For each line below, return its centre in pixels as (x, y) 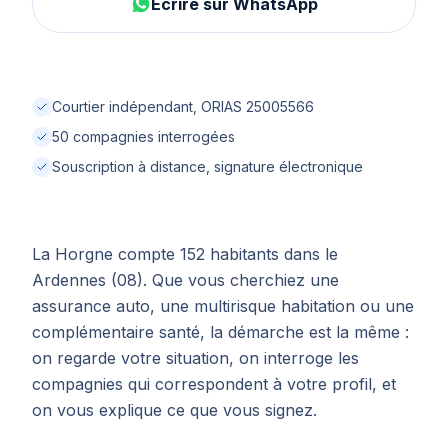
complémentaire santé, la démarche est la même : (220, 332)
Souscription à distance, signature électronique (207, 166)
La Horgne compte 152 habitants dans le (185, 254)
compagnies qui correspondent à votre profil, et (214, 384)
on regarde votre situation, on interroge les (195, 358)
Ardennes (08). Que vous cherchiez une (185, 280)
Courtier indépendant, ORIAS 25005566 (183, 106)
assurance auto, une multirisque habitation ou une (223, 306)
